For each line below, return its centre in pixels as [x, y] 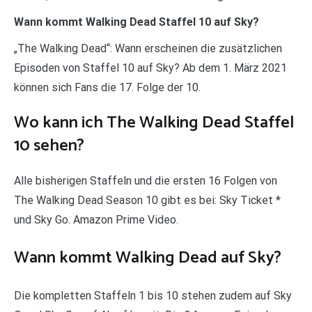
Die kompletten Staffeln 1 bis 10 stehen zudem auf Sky [153, 295]
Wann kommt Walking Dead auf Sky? [148, 258]
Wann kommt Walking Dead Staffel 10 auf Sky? [136, 22]
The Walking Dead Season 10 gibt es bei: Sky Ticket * [147, 200]
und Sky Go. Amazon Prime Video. [96, 219]
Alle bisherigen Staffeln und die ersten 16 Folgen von [146, 180]
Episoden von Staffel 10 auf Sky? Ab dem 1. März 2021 [150, 68]
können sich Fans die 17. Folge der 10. [107, 87]
